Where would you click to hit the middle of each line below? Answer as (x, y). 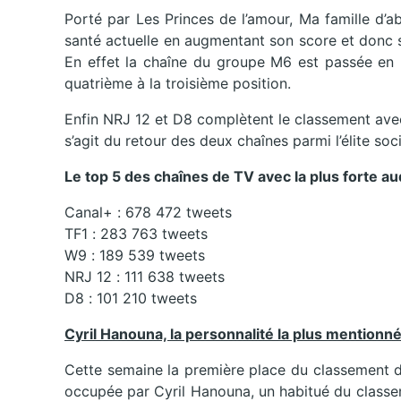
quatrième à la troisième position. (178, 84)
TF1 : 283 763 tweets (136, 234)
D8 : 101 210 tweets (131, 299)
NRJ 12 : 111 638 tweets (145, 277)
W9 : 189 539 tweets (135, 256)
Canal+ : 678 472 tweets (148, 213)
